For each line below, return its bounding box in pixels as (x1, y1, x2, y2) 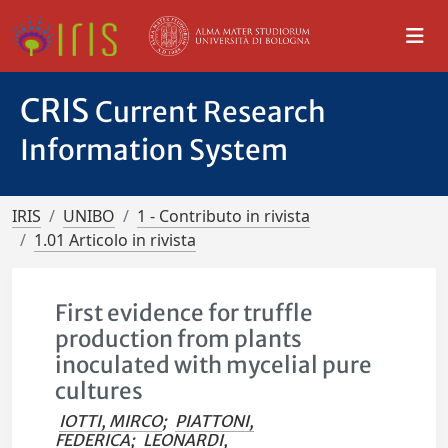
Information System (20, 132, 288, 168)
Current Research (95, 94, 326, 130)
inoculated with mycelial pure (55, 351, 373, 379)
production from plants (55, 325, 303, 353)
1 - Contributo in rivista (137, 205, 310, 227)
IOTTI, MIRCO (59, 411, 163, 431)
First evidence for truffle (55, 299, 314, 327)
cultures (55, 377, 144, 405)
